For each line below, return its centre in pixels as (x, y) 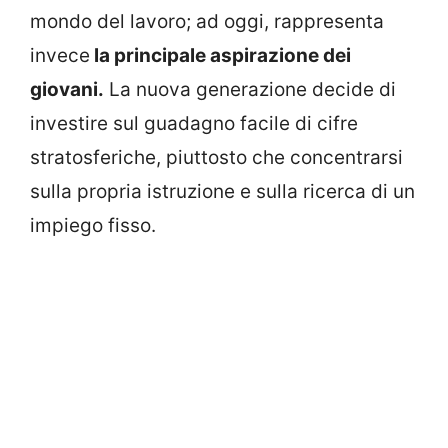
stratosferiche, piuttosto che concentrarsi (216, 158)
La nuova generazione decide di (250, 90)
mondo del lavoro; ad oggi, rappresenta (207, 22)
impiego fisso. (93, 226)
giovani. (67, 90)
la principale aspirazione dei (220, 56)
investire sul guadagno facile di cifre (194, 124)
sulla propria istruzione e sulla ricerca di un (222, 192)
